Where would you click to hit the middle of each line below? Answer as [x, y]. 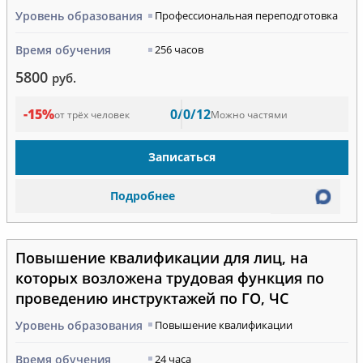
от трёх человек [92, 114]
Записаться [181, 157]
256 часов [179, 50]
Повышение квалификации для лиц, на [161, 257]
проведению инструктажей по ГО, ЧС [152, 298]
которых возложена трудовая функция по [169, 278]
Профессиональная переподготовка [246, 16]
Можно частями [249, 114]
